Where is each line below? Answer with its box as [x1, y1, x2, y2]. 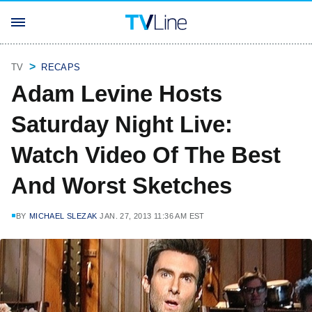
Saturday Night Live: [11, 111, 233, 137]
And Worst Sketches [11, 173, 232, 198]
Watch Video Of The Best [11, 142, 281, 168]
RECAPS [41, 62, 81, 72]
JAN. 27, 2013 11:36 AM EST [100, 212, 205, 220]
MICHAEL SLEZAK [29, 212, 97, 220]
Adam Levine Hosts [11, 81, 222, 107]
